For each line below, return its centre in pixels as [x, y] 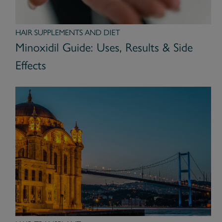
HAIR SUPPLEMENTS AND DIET [67, 32]
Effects [30, 65]
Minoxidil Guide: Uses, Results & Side [104, 47]
